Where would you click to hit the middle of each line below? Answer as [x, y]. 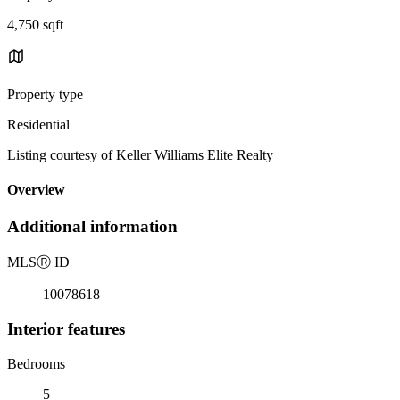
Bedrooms [36, 363]
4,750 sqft [35, 24]
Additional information [92, 227]
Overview [36, 190]
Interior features [66, 329]
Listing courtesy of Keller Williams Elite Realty [140, 154]
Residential [38, 124]
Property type [45, 94]
